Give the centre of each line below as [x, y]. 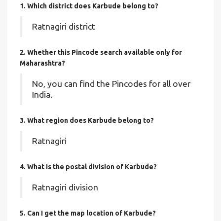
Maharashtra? [42, 63]
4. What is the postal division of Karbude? [88, 167]
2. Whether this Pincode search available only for [101, 52]
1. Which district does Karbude [71, 6]
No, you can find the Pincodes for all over [111, 84]
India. [42, 94]
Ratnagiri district [64, 26]
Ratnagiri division [65, 187]
